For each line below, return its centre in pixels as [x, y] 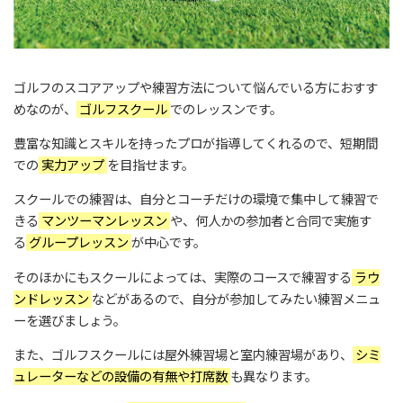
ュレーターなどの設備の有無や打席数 [122, 377]
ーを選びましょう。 [70, 320]
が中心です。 [169, 243]
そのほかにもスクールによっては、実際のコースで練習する [183, 277]
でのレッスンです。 [226, 109]
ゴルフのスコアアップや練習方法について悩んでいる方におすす [196, 87]
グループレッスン [79, 243]
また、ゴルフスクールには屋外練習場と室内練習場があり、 [183, 355]
